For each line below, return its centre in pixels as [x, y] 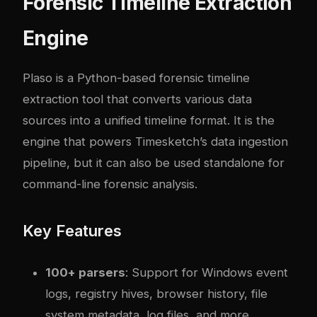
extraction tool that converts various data [137, 99]
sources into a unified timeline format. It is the [149, 120]
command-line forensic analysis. [110, 184]
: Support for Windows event [207, 272]
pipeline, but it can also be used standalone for [154, 162]
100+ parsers [85, 272]
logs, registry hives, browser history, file [156, 293]
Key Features [72, 230]
